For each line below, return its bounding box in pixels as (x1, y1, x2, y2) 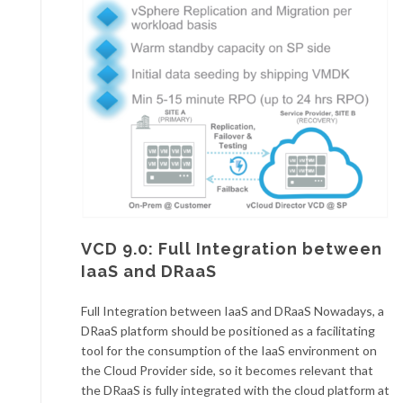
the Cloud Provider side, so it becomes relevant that (81, 363, 373, 379)
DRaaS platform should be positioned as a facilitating (81, 323, 375, 339)
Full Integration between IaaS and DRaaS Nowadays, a (81, 303, 384, 319)
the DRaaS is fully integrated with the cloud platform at (81, 382, 390, 399)
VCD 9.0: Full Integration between (81, 239, 382, 259)
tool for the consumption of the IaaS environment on (81, 343, 377, 359)
